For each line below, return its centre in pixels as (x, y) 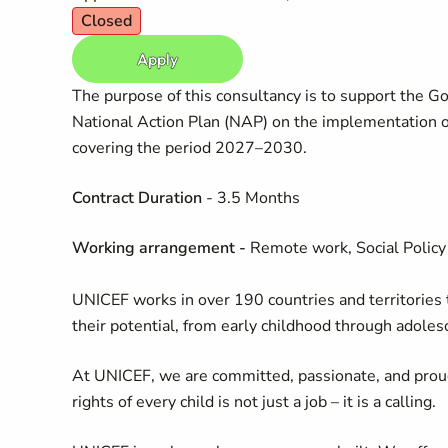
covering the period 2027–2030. (189, 148)
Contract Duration (139, 198)
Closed (106, 21)
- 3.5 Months (253, 198)
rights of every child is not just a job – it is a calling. (254, 402)
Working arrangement (153, 248)
